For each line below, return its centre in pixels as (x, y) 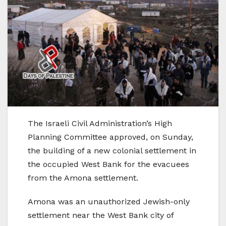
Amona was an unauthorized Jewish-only (109, 201)
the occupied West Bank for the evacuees (108, 164)
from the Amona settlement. (83, 178)
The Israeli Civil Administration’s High (100, 123)
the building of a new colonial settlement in (112, 150)
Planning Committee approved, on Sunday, (110, 137)
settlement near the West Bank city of (101, 215)
